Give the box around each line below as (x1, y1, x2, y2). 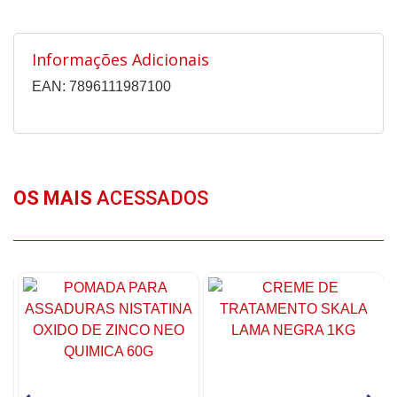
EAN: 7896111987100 (32, 79, 171, 95)
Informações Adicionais (32, 49, 209, 71)
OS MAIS (13, 187, 92, 210)
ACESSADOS (92, 187, 208, 210)
